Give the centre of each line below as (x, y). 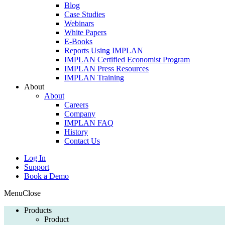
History (76, 132)
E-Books (78, 42)
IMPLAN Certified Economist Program (127, 60)
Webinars (79, 24)
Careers (76, 105)
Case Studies (85, 15)
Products (38, 210)
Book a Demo (46, 176)
